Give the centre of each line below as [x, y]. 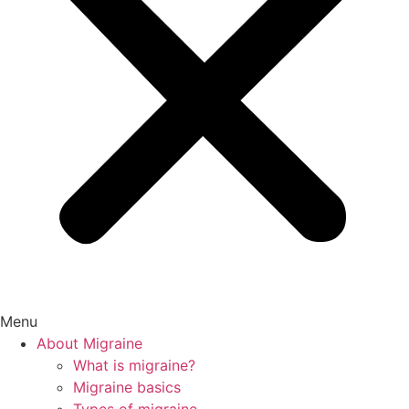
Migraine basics [127, 387]
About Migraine [89, 343]
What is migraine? [134, 365]
